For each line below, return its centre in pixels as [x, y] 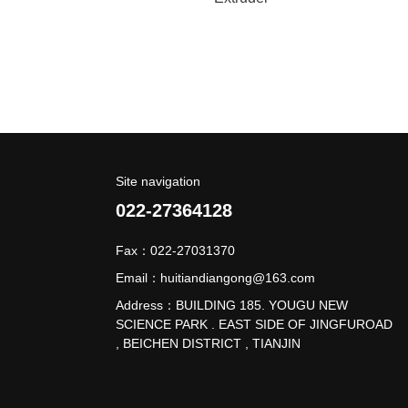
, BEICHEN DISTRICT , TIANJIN [208, 344]
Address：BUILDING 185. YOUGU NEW [232, 306]
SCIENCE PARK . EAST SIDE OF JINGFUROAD [254, 325]
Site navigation [158, 182]
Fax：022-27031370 [175, 251]
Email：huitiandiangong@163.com [215, 278]
